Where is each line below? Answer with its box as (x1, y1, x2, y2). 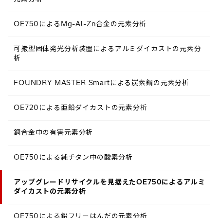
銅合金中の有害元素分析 (14, 127, 93, 137)
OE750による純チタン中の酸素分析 (14, 152, 133, 162)
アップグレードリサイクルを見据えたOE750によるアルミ (14, 177, 205, 186)
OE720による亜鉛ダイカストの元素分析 (14, 103, 147, 112)
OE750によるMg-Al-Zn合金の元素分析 (14, 19, 147, 28)
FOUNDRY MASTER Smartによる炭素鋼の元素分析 (14, 78, 190, 87)
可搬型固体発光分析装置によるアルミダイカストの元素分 (14, 44, 201, 53)
